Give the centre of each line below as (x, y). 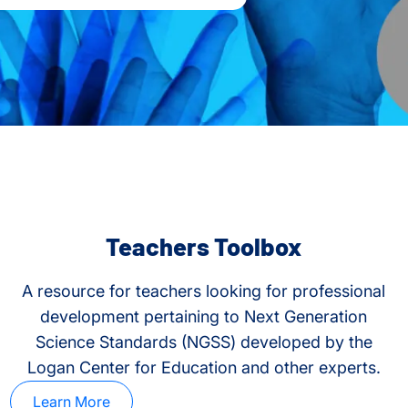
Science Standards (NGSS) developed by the (204, 342)
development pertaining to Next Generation (204, 317)
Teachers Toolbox (204, 246)
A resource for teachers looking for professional (204, 291)
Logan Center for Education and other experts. (204, 368)
